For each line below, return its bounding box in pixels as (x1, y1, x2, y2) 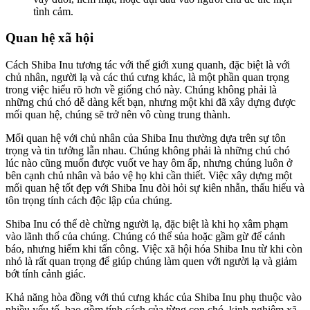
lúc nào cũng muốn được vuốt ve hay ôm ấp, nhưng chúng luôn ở (6, 157, 292, 170)
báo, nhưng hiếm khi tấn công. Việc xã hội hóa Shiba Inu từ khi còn (6, 243, 302, 255)
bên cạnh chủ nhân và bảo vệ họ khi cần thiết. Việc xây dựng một (6, 170, 292, 182)
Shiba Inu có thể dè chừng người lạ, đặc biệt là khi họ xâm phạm (6, 218, 288, 230)
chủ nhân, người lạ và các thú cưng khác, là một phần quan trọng (6, 71, 289, 84)
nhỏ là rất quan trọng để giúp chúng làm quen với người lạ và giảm (6, 255, 297, 268)
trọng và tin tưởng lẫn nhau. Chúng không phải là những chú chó (6, 145, 290, 157)
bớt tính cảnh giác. (6, 268, 86, 280)
